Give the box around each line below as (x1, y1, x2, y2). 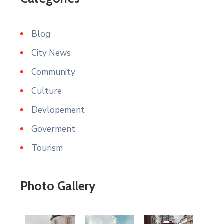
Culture (31, 85, 62, 97)
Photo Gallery (20, 178, 96, 193)
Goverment (31, 123, 75, 135)
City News (31, 47, 71, 59)
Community (31, 66, 75, 78)
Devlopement (31, 104, 85, 116)
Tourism (31, 142, 63, 154)
